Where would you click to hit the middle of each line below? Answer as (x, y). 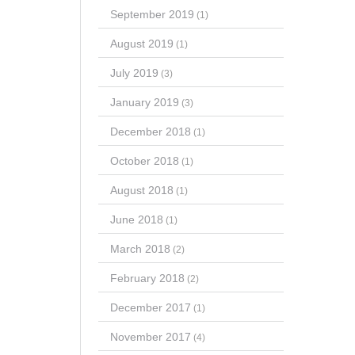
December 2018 (150, 131)
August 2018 (141, 190)
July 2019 (134, 73)
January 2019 (144, 102)
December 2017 (150, 307)
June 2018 (136, 219)
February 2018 (147, 278)
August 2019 (141, 43)
